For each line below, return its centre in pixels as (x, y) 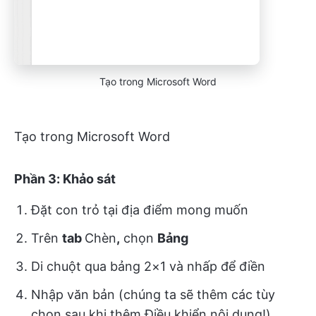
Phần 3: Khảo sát (65, 179)
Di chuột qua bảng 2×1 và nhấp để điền (148, 267)
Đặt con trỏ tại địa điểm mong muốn (140, 210)
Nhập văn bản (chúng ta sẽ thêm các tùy (153, 295)
